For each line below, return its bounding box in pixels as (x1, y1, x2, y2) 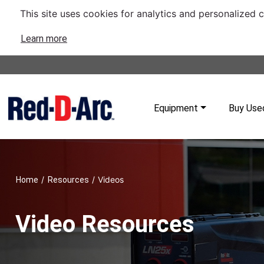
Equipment (154, 103, 198, 114)
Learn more (21, 33, 67, 44)
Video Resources (15, 210, 194, 238)
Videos (98, 174, 124, 184)
